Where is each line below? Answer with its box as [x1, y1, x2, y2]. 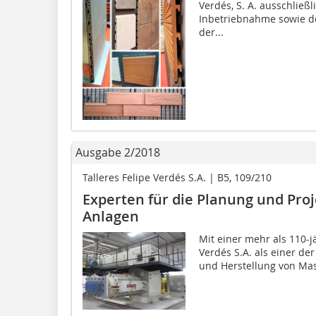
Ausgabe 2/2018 [75, 144, 160, 160]
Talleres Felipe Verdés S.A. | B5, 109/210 [83, 170, 272, 184]
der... [198, 25, 224, 39]
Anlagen [83, 206, 139, 226]
